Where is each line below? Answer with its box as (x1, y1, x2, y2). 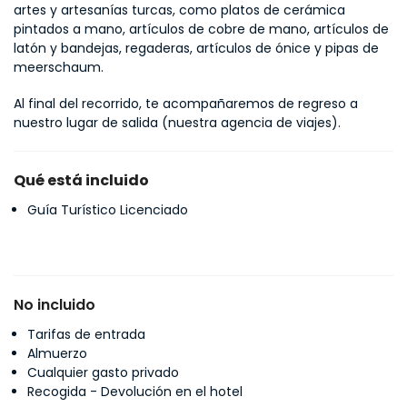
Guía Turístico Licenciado (27, 201, 188, 219)
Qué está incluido (14, 170, 149, 191)
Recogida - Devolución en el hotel (27, 382, 243, 401)
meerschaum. (14, 58, 104, 76)
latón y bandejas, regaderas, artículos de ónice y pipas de (14, 39, 379, 57)
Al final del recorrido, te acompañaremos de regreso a (14, 94, 358, 113)
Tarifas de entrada (27, 325, 145, 343)
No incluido (14, 294, 95, 315)
